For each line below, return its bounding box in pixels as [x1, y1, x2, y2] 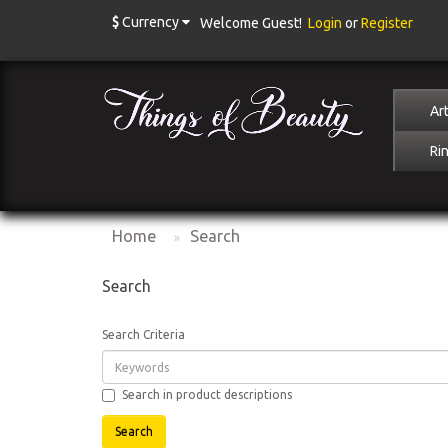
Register [361, 15, 413, 31]
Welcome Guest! [200, 15, 308, 31]
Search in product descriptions [122, 387, 292, 401]
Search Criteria [102, 328, 185, 341]
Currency [122, 14, 179, 30]
